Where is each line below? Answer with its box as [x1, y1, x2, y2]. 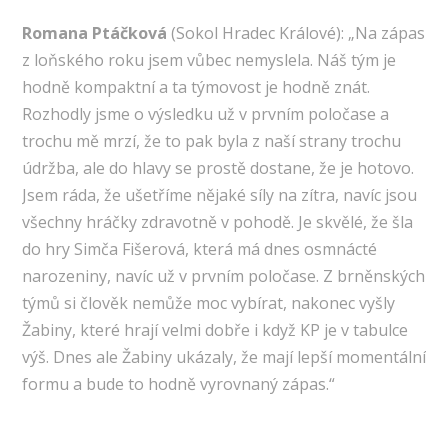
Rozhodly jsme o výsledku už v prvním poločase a [21, 103, 389, 126]
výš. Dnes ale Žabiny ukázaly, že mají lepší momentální [21, 346, 426, 369]
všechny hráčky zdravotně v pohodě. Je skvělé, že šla [21, 211, 413, 234]
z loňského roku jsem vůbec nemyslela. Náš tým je [21, 49, 396, 72]
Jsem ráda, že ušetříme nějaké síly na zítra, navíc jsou [21, 184, 417, 207]
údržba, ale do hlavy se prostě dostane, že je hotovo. [21, 157, 414, 180]
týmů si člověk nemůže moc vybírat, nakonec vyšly [21, 292, 395, 315]
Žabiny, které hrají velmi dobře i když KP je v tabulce [21, 319, 408, 342]
